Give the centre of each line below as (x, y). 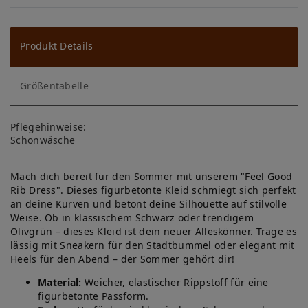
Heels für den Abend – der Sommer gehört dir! (123, 258)
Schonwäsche (43, 140)
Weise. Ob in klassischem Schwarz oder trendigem (132, 217)
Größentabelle (54, 85)
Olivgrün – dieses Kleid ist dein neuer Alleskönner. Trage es (154, 231)
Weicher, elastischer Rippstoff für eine (175, 282)
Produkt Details (57, 46)
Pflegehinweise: (48, 126)
